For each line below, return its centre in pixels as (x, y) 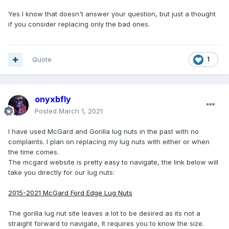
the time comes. (33, 152)
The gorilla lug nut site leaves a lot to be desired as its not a (104, 213)
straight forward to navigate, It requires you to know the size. (107, 224)
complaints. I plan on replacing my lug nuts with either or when (109, 142)
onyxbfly (53, 99)
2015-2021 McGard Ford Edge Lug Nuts (70, 193)
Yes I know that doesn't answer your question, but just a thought (112, 14)
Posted (47, 111)
